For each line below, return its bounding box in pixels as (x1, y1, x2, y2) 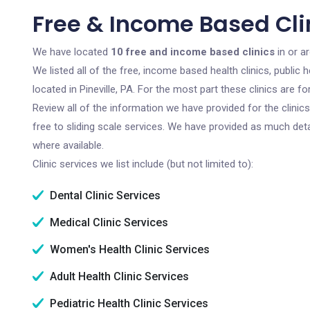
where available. (33, 139, 104, 152)
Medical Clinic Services (47, 216, 168, 229)
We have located (33, 46, 111, 58)
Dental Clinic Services (47, 189, 161, 202)
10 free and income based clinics (111, 46, 275, 58)
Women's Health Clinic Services (47, 243, 210, 256)
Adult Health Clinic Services (47, 270, 189, 283)
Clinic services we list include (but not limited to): (33, 158, 253, 170)
